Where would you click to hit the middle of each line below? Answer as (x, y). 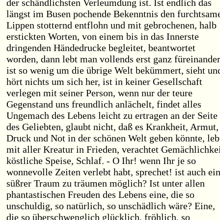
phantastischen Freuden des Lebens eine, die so (100, 194)
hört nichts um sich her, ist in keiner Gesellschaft (104, 82)
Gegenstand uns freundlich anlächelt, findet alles (104, 104)
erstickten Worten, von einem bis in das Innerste (103, 36)
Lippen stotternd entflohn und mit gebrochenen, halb (111, 25)
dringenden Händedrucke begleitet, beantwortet (101, 48)
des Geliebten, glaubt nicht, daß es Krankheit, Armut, (112, 127)
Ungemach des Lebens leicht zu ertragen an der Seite (112, 115)
